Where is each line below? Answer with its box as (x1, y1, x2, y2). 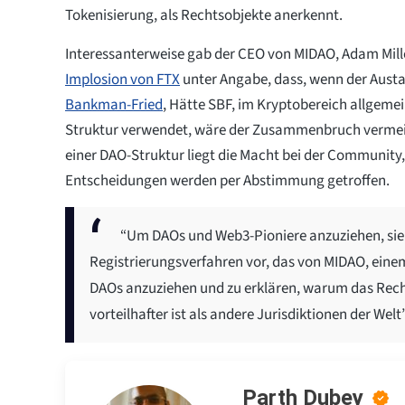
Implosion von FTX (65, 68, 180, 90)
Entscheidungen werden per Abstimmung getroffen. (65, 169, 390, 192)
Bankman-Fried (65, 93, 163, 116)
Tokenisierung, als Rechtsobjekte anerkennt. (65, 4, 343, 26)
